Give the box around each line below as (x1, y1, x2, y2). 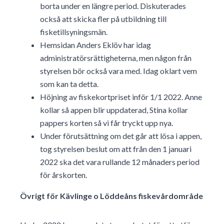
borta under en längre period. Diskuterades (40, 1, 186, 11)
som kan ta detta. (40, 79, 98, 89)
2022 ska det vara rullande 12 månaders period (40, 157, 199, 167)
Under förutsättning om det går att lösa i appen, (40, 131, 201, 141)
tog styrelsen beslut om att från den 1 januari (40, 144, 191, 154)
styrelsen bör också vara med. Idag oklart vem (40, 66, 197, 76)
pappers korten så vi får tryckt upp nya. (40, 118, 173, 128)
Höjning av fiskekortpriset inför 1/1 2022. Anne (40, 92, 202, 102)
